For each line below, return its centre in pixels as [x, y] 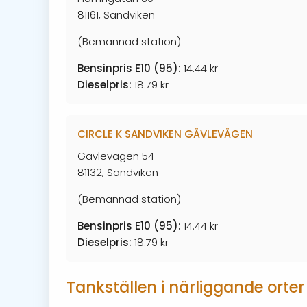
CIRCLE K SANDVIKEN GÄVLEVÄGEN [165, 134]
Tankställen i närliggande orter [185, 287]
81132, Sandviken [118, 172]
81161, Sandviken [116, 14]
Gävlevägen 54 [116, 156]
